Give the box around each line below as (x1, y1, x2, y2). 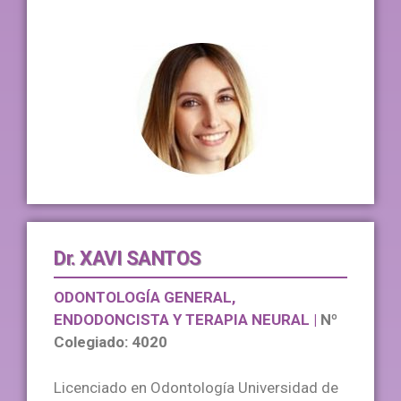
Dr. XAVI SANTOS (54, 247, 201, 270)
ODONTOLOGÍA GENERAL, (54, 288, 235, 307)
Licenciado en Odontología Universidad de (54, 378, 338, 397)
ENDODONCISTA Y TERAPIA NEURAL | (54, 311, 320, 329)
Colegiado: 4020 (54, 333, 167, 352)
